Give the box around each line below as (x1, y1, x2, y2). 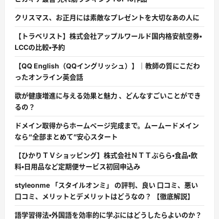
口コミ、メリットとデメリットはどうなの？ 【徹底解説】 (15, 192, 194, 201)
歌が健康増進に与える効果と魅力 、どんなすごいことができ (15, 91, 201, 100)
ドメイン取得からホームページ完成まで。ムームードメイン (15, 121, 199, 130)
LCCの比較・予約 (15, 43, 65, 52)
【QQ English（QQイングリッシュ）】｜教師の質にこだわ (15, 62, 200, 70)
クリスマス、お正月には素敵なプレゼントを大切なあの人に (15, 13, 199, 22)
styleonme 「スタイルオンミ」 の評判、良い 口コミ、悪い (15, 181, 198, 190)
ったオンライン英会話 (15, 73, 83, 82)
